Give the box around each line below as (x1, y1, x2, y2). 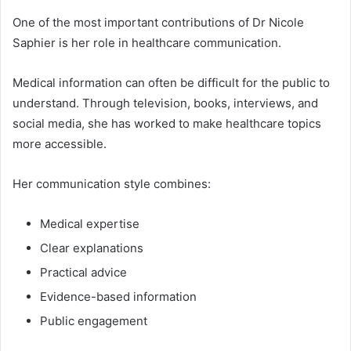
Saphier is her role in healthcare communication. (13, 35, 281, 51)
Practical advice (40, 265, 127, 280)
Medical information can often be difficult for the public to (13, 75, 330, 91)
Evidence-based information (40, 289, 197, 305)
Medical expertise (40, 216, 139, 232)
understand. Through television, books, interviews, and (13, 96, 318, 111)
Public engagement (40, 313, 147, 329)
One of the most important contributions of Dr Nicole (13, 15, 304, 31)
